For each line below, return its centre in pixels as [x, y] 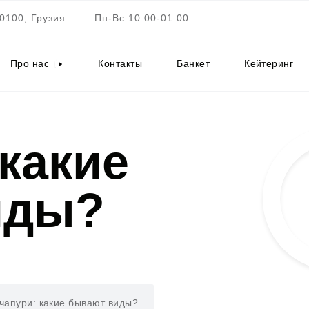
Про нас [30, 63]
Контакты [120, 63]
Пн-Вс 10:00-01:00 [142, 18]
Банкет [193, 63]
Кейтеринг [269, 63]
